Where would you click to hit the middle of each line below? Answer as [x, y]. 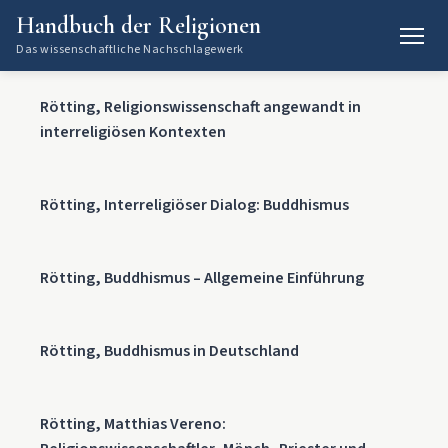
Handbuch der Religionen [138, 25]
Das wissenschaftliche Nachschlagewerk [130, 49]
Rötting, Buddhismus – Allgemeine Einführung [202, 278]
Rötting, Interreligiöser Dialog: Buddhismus [194, 205]
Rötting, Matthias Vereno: [133, 424]
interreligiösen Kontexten [133, 132]
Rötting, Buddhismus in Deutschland [169, 351]
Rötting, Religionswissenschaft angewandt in [200, 107]
